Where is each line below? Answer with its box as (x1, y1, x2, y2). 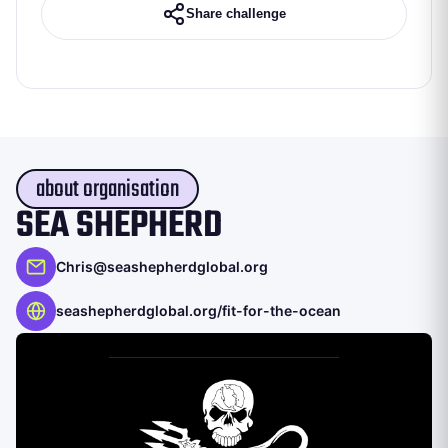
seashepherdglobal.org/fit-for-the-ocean (56, 301, 341, 319)
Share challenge (186, 6, 286, 21)
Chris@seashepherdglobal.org (56, 257, 268, 275)
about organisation (36, 170, 179, 208)
